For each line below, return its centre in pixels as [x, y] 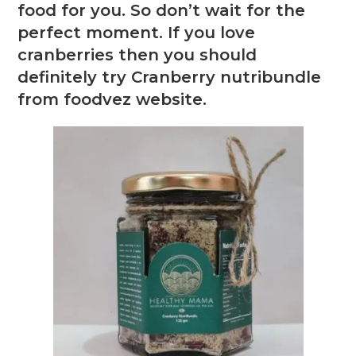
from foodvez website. [112, 100]
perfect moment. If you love [137, 33]
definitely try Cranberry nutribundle [170, 77]
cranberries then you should [137, 55]
